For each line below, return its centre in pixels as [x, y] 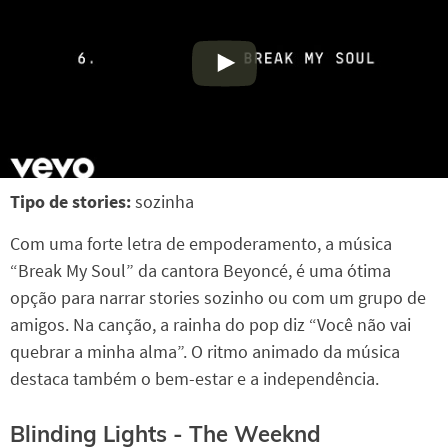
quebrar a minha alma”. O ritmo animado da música [205, 351]
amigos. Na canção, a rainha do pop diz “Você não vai [210, 324]
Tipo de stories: [72, 201]
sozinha [164, 201]
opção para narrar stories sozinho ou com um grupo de [218, 297]
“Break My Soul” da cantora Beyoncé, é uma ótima [200, 270]
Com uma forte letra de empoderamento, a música [201, 243]
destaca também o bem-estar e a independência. [194, 378]
